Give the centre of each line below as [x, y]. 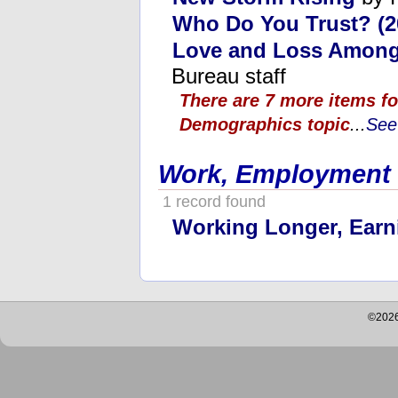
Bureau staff [229, 76]
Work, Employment [275, 174]
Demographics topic [265, 124]
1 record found [212, 201]
